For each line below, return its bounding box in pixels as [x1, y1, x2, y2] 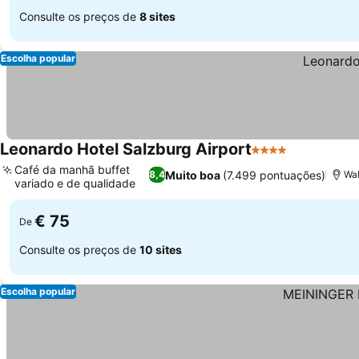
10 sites [139, 242, 182, 256]
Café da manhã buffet [14, 163, 130, 176]
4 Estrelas [251, 150, 311, 166]
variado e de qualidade [14, 176, 135, 190]
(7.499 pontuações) [222, 167, 325, 182]
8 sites [139, 9, 175, 23]
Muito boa [164, 167, 220, 182]
